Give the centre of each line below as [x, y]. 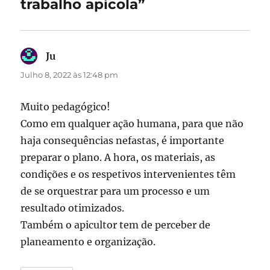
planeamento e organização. [88, 241]
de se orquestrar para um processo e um [115, 191]
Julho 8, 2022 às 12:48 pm [70, 74]
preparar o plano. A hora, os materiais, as [118, 157]
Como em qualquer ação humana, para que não [132, 123]
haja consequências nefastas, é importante [123, 140]
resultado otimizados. [73, 208]
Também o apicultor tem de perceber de [116, 224]
